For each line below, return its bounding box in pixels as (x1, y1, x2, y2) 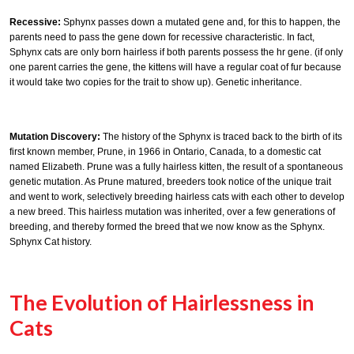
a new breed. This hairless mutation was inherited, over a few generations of (9, 206, 335, 218)
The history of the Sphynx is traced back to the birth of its (100, 131, 342, 143)
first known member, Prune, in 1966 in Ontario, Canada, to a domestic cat (9, 146, 321, 158)
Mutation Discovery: (9, 131, 100, 143)
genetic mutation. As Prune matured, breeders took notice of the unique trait (9, 176, 331, 188)
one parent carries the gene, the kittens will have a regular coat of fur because (9, 62, 341, 73)
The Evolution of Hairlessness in (9, 288, 314, 315)
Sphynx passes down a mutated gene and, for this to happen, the (61, 17, 341, 28)
